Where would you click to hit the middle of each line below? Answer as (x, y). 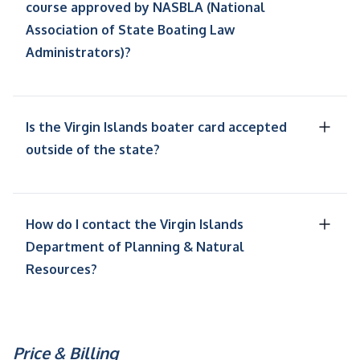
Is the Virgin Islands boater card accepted (156, 127)
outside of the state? (93, 150)
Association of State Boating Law (130, 30)
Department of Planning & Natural (135, 247)
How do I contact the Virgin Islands (135, 225)
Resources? (61, 270)
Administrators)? (78, 53)
